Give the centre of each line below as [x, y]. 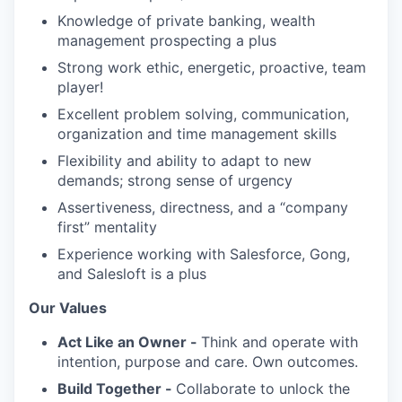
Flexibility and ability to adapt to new [184, 161]
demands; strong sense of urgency [175, 180]
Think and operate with [280, 342]
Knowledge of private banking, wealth [186, 21]
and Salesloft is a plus [132, 274]
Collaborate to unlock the [263, 389]
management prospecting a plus [167, 40]
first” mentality [107, 227]
